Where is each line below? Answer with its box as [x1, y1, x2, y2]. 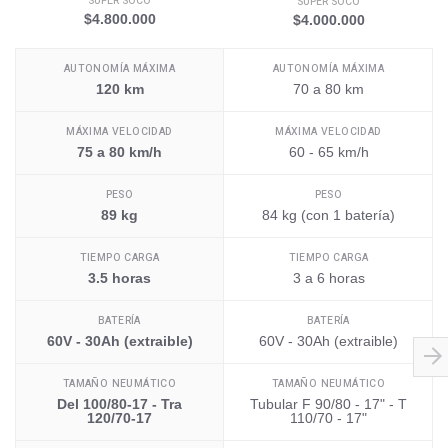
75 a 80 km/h [77, 143, 162, 160]
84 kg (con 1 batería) [262, 206, 395, 223]
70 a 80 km [293, 80, 364, 97]
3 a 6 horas [292, 269, 365, 286]
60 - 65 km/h [288, 143, 369, 160]
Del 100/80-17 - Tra [57, 395, 182, 412]
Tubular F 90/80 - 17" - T [250, 395, 407, 412]
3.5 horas [88, 269, 151, 286]
